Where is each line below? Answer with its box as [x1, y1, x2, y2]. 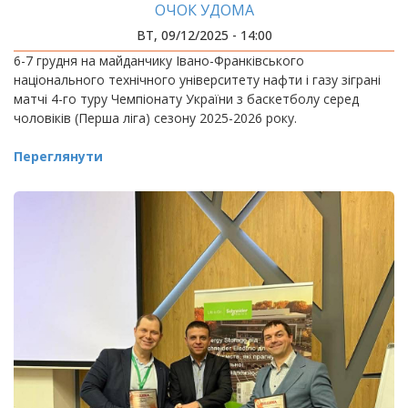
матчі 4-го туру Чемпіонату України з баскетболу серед [14, 90, 359, 107]
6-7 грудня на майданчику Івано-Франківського [14, 52, 304, 69]
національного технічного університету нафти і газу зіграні [14, 71, 381, 88]
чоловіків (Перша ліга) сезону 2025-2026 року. [14, 109, 297, 127]
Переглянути [14, 148, 103, 165]
